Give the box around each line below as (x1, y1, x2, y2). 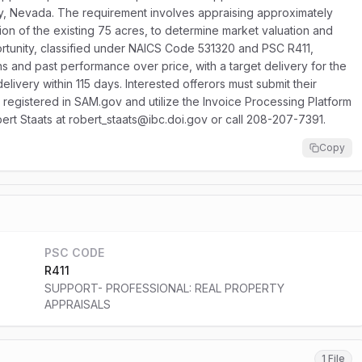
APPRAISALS (44, 297, 111, 311)
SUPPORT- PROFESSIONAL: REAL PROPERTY (44, 281, 284, 295)
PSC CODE (44, 246, 104, 259)
